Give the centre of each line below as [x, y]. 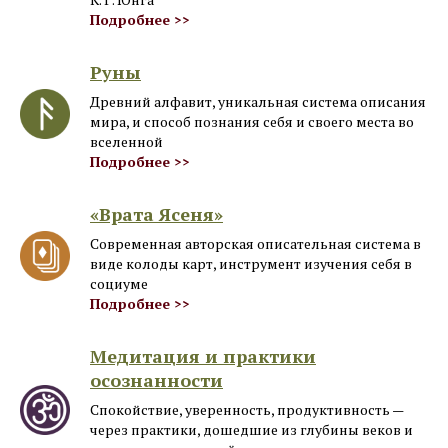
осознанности [156, 380]
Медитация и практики [203, 356]
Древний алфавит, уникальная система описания [258, 101]
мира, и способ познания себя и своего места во [252, 121]
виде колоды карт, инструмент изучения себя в [251, 263]
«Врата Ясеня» [156, 214]
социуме [119, 283]
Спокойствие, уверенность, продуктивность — [246, 409]
